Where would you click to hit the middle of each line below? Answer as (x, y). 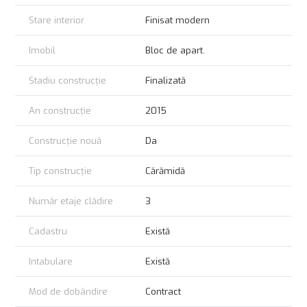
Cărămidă (165, 171)
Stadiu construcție (67, 81)
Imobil (42, 51)
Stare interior (57, 21)
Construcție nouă (65, 141)
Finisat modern (177, 21)
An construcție (60, 111)
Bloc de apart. (175, 51)
